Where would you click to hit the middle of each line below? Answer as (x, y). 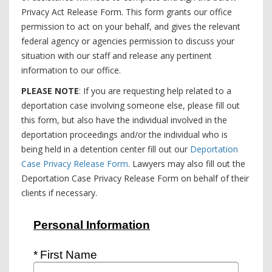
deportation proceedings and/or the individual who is (124, 134)
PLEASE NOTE (50, 91)
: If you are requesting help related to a (155, 91)
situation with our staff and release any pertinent (117, 56)
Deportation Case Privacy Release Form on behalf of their (135, 178)
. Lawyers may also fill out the (187, 164)
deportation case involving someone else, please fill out (131, 105)
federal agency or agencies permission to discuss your (128, 41)
